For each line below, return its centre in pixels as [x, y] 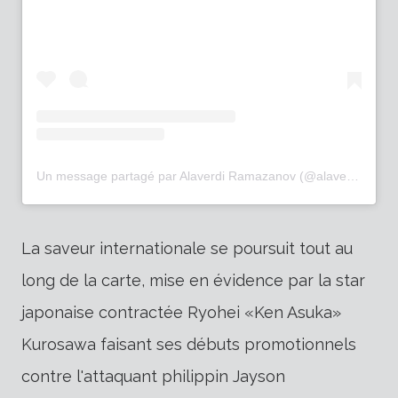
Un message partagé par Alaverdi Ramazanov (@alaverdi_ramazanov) [353, 176]
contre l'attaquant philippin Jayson [153, 377]
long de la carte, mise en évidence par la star [193, 281]
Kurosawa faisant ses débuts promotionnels [189, 345]
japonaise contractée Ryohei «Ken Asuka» [181, 313]
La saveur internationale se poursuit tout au [187, 249]
